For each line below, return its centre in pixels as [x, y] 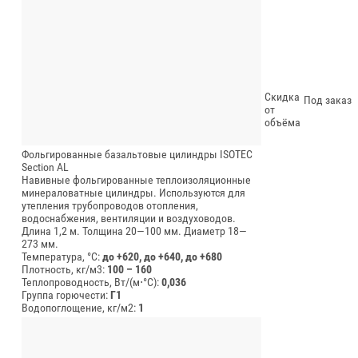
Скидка [282, 96]
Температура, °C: [62, 256]
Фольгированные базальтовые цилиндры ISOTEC [137, 154]
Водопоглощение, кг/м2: [80, 307]
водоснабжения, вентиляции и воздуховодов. [129, 218]
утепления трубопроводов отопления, [110, 205]
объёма [282, 122]
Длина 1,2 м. [51, 231]
